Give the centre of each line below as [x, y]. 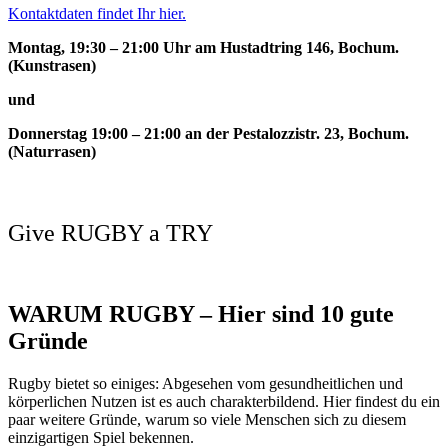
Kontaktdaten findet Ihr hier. [97, 13]
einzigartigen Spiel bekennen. [101, 437]
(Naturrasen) [52, 151]
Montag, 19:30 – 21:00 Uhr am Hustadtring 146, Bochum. [203, 47]
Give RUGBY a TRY [110, 232]
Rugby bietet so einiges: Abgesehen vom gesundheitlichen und [205, 383]
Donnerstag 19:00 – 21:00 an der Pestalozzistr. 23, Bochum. [208, 133]
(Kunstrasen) [52, 65]
